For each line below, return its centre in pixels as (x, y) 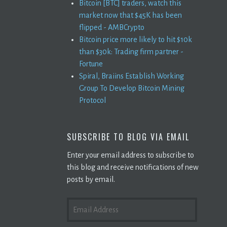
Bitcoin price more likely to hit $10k (136, 39)
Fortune (91, 64)
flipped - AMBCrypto (112, 27)
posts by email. (91, 179)
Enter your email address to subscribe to (130, 155)
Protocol (92, 100)
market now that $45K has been (130, 15)
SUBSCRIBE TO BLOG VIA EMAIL (128, 137)
